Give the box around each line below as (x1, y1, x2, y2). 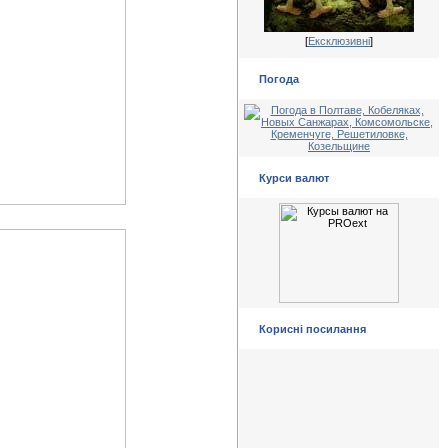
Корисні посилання (259, 323, 366, 335)
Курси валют (259, 172, 329, 184)
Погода (259, 73, 299, 85)
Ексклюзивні (308, 35, 370, 47)
